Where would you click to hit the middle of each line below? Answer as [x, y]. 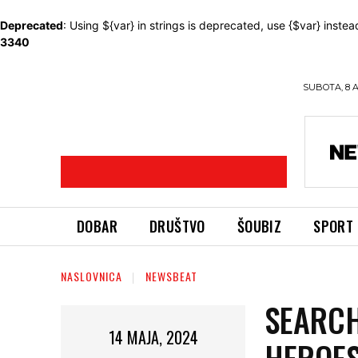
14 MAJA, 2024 [153, 337]
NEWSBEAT [171, 276]
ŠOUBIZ [259, 226]
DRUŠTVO [177, 226]
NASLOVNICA [91, 276]
